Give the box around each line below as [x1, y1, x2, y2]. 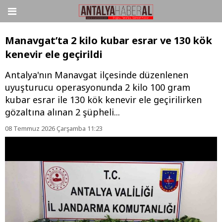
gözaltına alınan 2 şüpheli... [5, 106, 120, 118]
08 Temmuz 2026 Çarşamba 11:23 [5, 124, 103, 133]
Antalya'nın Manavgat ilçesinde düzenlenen [5, 69, 188, 81]
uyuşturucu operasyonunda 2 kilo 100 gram [5, 81, 190, 94]
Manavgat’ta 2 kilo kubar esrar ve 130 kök [5, 34, 212, 48]
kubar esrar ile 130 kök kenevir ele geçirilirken [5, 94, 202, 106]
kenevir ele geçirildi [5, 48, 103, 61]
